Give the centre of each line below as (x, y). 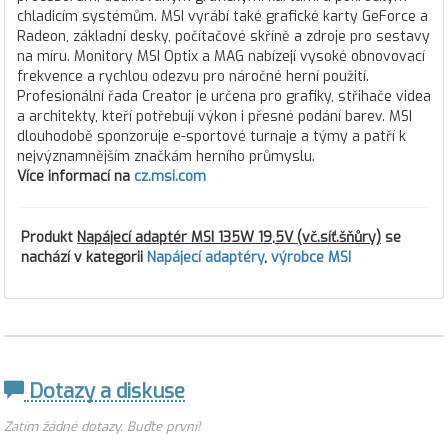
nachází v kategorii (84, 257)
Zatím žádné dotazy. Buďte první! (102, 426)
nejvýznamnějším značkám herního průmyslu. (166, 156)
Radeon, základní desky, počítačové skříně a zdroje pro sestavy (223, 36)
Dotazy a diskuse (104, 391)
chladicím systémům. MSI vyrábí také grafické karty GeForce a (222, 16)
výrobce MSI (311, 257)
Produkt (49, 237)
